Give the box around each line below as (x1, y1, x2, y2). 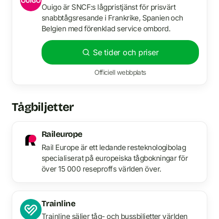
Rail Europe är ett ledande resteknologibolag (42, 142, 186, 152)
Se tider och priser (92, 47, 159, 58)
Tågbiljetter (12, 100, 74, 114)
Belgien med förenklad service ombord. (42, 24, 171, 34)
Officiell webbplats (94, 68, 146, 77)
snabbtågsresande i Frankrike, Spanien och (42, 13, 183, 23)
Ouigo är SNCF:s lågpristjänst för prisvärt (42, 2, 176, 12)
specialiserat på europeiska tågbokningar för (42, 153, 188, 163)
